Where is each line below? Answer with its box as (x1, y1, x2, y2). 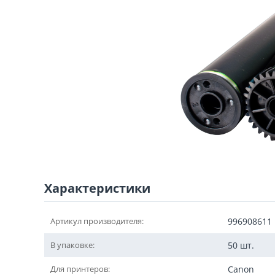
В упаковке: (50, 239, 95, 250)
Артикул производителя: (50, 215, 144, 227)
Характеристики (44, 180, 150, 196)
